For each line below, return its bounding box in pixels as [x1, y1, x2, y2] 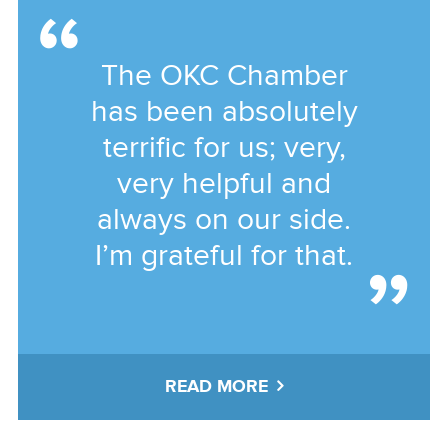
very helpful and [117, 166, 331, 203]
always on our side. [97, 202, 351, 239]
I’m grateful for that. [95, 238, 353, 275]
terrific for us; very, [102, 130, 346, 167]
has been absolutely [90, 94, 358, 131]
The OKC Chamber [100, 58, 348, 95]
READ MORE [165, 375, 268, 398]
